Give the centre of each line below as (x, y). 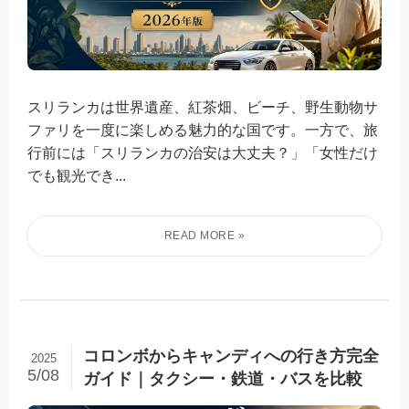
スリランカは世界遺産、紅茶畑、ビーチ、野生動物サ (203, 106)
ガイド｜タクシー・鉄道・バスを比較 (222, 378)
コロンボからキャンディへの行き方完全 (231, 356)
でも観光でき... (77, 175)
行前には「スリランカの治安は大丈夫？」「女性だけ (203, 152)
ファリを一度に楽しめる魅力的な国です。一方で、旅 (203, 129)
